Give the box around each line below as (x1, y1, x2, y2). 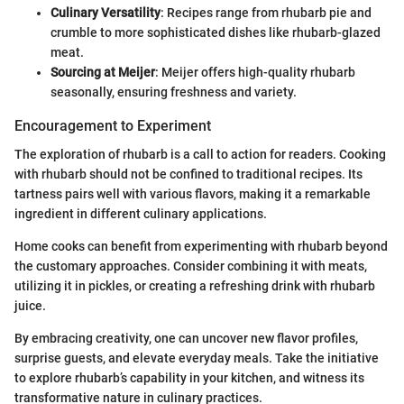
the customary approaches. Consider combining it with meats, (14, 259, 367, 273)
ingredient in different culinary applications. (14, 207, 267, 221)
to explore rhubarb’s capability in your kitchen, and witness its (14, 371, 364, 385)
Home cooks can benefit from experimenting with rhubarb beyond (14, 239, 388, 253)
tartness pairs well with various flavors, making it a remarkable (14, 187, 371, 201)
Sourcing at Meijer (50, 64, 155, 79)
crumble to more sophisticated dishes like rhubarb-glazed (50, 24, 381, 40)
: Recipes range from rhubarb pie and (161, 5, 372, 20)
